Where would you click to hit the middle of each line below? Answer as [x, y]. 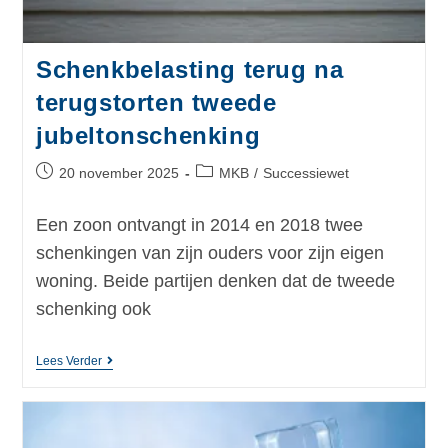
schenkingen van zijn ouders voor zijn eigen [209, 252]
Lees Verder [68, 360]
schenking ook [93, 308]
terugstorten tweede [156, 102]
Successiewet [305, 172]
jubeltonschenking [148, 135]
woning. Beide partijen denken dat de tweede [215, 280]
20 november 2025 [118, 172]
